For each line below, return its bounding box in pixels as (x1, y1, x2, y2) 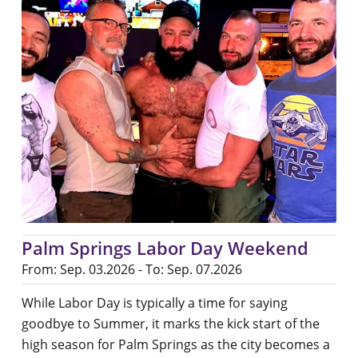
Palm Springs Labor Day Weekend (21, 236, 308, 261)
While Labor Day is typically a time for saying (21, 294, 288, 312)
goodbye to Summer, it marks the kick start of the (21, 315, 320, 333)
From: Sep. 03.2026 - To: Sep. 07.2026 (21, 261, 242, 279)
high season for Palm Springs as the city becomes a (21, 336, 330, 354)
